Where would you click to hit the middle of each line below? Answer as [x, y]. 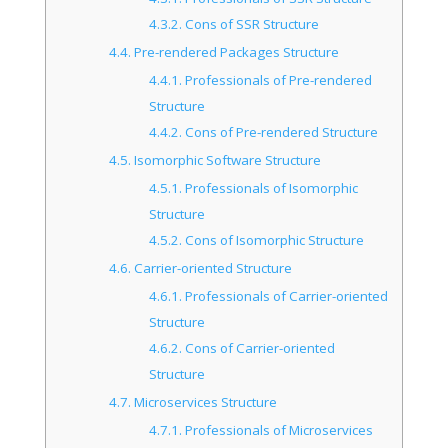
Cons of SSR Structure [250, 23]
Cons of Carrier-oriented [258, 347]
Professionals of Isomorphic [269, 187]
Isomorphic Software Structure [226, 159]
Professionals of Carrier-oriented [284, 295]
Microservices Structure [204, 401]
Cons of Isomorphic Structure [272, 239]
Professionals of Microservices [277, 429]
